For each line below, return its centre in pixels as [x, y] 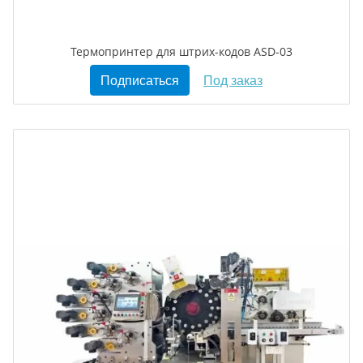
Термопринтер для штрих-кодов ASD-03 [181, 51]
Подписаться [140, 79]
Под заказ [233, 79]
